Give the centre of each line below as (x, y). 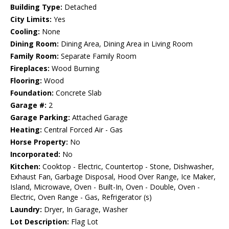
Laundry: (26, 210)
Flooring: (26, 81)
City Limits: (31, 19)
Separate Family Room (98, 56)
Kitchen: (25, 167)
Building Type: (36, 7)
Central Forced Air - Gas (82, 130)
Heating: (26, 130)
